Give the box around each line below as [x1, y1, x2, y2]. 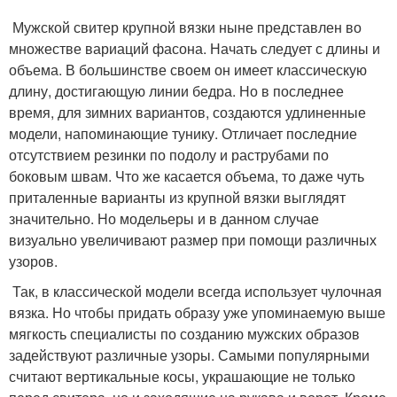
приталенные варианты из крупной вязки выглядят [9, 187, 346, 208]
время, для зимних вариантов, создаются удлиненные [9, 102, 366, 123]
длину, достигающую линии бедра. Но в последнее [9, 81, 344, 102]
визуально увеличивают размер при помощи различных [9, 230, 377, 251]
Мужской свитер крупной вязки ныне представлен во [9, 17, 362, 38]
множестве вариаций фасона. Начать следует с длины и [9, 38, 380, 59]
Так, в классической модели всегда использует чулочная [9, 281, 382, 302]
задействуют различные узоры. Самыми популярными [9, 345, 370, 366]
